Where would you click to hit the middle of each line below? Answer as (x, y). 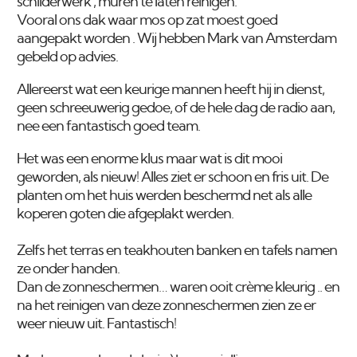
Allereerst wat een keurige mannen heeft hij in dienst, (171, 90)
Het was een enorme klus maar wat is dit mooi (150, 160)
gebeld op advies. (68, 58)
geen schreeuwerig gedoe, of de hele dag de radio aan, (176, 109)
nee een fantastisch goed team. (109, 127)
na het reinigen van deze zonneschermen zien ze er (167, 306)
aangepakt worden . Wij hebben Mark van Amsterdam (178, 39)
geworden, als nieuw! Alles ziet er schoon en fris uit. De (173, 178)
